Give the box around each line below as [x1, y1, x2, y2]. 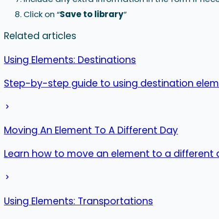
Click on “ [23, 8, 60, 21]
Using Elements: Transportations [4, 194, 153, 208]
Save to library [60, 8, 124, 21]
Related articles [4, 29, 76, 43]
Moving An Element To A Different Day [4, 124, 178, 137]
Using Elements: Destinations [4, 53, 136, 66]
